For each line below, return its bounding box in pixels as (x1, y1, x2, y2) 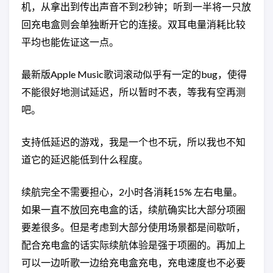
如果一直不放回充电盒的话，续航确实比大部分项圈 (21, 204, 246, 215)
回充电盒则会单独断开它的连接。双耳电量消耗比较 (21, 18, 246, 30)
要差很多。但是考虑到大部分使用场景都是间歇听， (21, 221, 246, 233)
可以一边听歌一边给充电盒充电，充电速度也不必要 (21, 257, 246, 268)
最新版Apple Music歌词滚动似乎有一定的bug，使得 (21, 68, 247, 80)
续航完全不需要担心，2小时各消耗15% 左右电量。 (21, 186, 243, 197)
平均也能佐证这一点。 (21, 36, 119, 48)
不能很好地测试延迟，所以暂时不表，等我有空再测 (21, 86, 246, 97)
